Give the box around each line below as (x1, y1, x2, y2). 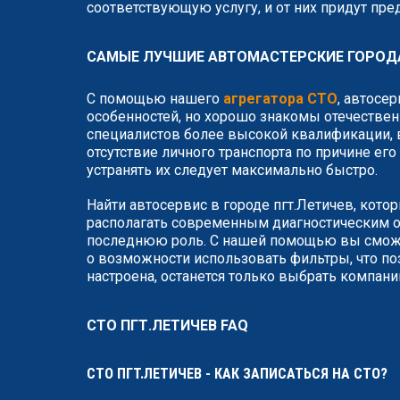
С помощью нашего (87, 90, 223, 107)
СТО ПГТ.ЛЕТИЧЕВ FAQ (87, 317, 248, 334)
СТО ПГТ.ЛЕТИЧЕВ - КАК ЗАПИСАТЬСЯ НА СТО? (87, 365, 387, 382)
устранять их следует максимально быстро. (87, 162, 378, 179)
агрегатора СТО (223, 90, 337, 107)
